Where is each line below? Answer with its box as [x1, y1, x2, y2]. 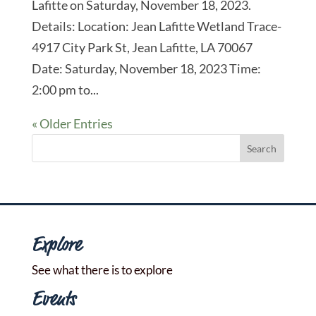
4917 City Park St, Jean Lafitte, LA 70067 [31, 39, 253, 56]
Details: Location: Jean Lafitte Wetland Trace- [31, 18, 281, 35]
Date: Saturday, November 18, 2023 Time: [31, 61, 261, 77]
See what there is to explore [31, 262, 173, 278]
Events [31, 290, 75, 310]
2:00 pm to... [31, 82, 99, 98]
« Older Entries [31, 116, 113, 132]
